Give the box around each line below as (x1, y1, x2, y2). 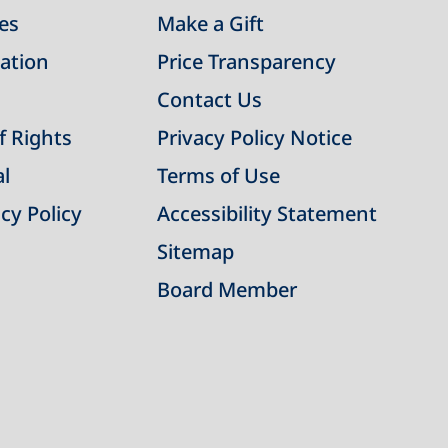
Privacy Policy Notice (156, 124, 352, 151)
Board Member (156, 276, 297, 303)
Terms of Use (156, 162, 280, 189)
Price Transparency (156, 48, 336, 75)
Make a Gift (156, 10, 264, 37)
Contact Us (156, 86, 262, 113)
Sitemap (156, 238, 234, 265)
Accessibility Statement (156, 200, 377, 227)
